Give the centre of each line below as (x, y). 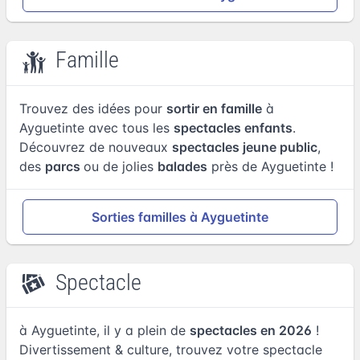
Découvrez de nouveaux (96, 147)
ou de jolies (121, 166)
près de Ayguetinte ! (270, 166)
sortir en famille (214, 108)
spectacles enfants (233, 127)
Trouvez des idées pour (93, 108)
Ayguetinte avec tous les (96, 127)
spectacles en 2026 (251, 330)
